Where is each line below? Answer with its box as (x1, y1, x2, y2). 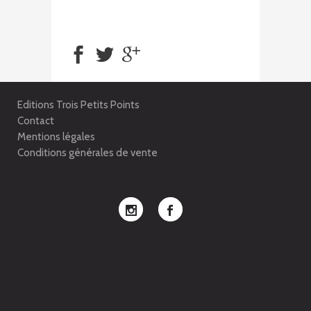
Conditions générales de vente (17, 146, 158, 159)
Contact (17, 115, 54, 127)
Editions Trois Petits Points (17, 99, 140, 111)
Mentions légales (17, 131, 95, 143)
